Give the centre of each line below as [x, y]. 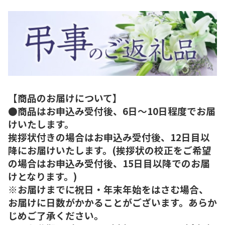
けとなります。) [42, 176]
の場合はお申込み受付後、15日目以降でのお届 [109, 163]
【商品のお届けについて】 [65, 97]
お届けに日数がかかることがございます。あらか [113, 202]
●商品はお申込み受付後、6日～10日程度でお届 [112, 110]
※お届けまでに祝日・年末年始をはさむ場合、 [108, 189]
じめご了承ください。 [56, 215]
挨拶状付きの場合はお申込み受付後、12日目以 [109, 137]
